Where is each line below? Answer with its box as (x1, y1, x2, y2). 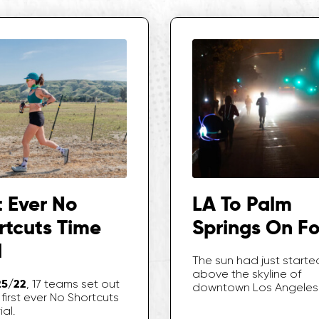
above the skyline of (192, 267, 301, 281)
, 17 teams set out (26, 277, 120, 291)
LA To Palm (192, 192, 292, 217)
